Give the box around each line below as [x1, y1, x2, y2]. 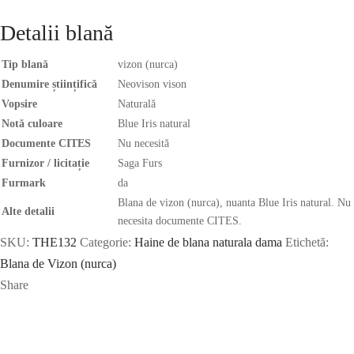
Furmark [2, 176, 46, 189]
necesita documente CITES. [118, 214, 242, 227]
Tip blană [2, 58, 48, 70]
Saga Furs [118, 156, 162, 169]
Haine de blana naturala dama [134, 235, 282, 249]
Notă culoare [2, 117, 62, 130]
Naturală [118, 97, 156, 110]
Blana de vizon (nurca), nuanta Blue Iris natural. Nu [118, 196, 351, 209]
